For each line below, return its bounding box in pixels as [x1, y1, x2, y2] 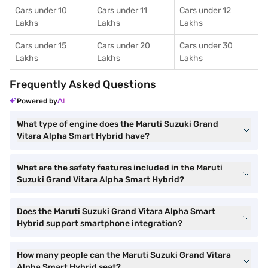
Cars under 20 [97, 41, 150, 51]
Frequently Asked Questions [10, 78, 156, 91]
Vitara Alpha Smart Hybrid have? [17, 131, 150, 141]
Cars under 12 [179, 5, 231, 16]
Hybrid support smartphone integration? [17, 218, 182, 229]
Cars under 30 [179, 41, 233, 51]
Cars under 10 [15, 5, 67, 16]
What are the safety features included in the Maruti [17, 163, 223, 173]
